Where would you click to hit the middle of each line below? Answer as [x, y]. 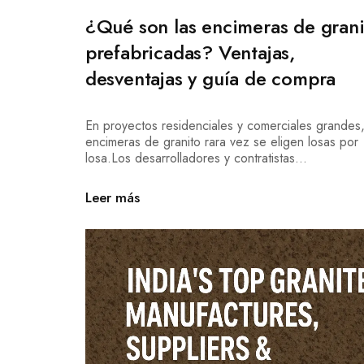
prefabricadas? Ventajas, [191, 53]
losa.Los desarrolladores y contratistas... [196, 158]
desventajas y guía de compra [210, 79]
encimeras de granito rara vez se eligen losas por [221, 142]
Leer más [112, 198]
